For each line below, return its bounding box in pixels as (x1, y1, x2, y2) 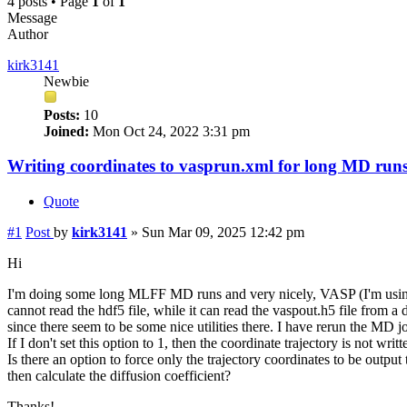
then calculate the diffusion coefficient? (7, 368, 231, 384)
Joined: (44, 123, 89, 139)
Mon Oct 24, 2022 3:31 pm (89, 123, 250, 139)
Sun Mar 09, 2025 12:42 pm (142, 224, 304, 241)
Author (7, 25, 48, 42)
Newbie (44, 73, 89, 89)
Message (7, 9, 57, 25)
